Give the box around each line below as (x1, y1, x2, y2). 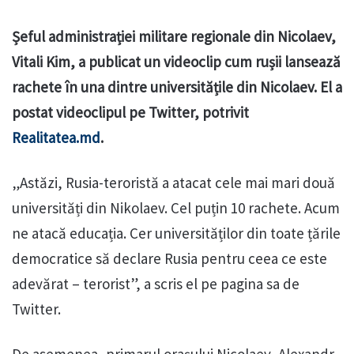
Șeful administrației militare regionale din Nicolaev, (12, 27, 336, 47)
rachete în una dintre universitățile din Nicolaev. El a (12, 77, 342, 97)
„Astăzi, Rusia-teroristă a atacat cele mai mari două (12, 173, 335, 193)
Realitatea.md (12, 128, 100, 148)
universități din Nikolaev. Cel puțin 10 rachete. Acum (12, 198, 340, 218)
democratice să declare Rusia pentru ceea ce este (12, 249, 327, 269)
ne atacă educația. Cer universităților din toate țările (12, 224, 341, 243)
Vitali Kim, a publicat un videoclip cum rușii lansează (12, 52, 341, 72)
